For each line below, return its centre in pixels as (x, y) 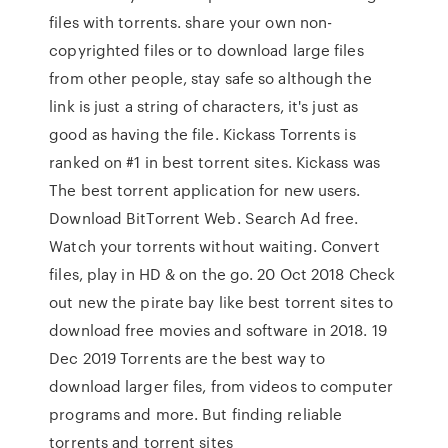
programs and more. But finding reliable (196, 414)
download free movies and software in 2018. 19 (218, 330)
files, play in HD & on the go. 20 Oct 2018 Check (222, 274)
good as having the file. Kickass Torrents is (202, 134)
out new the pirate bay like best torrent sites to (221, 302)
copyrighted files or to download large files (206, 50)
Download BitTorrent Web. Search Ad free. (204, 218)
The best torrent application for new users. (205, 190)
